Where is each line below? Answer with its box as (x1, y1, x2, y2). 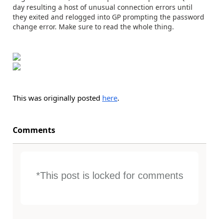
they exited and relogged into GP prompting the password (13, 12, 204, 22)
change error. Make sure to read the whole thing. (13, 22, 174, 31)
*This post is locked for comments (36, 170, 183, 181)
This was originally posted (13, 93, 102, 103)
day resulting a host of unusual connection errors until (13, 2, 193, 12)
